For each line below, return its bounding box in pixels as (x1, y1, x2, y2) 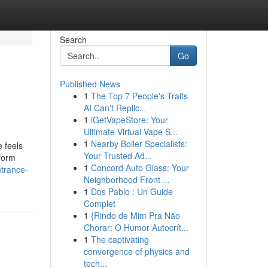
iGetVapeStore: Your (90, 114, 168, 126)
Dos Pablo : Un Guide (90, 185, 173, 197)
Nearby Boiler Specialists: (90, 138, 187, 150)
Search (59, 33, 87, 45)
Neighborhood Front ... (83, 173, 170, 185)
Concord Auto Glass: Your (90, 162, 189, 173)
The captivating (90, 233, 149, 245)
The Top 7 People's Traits (90, 90, 188, 102)
